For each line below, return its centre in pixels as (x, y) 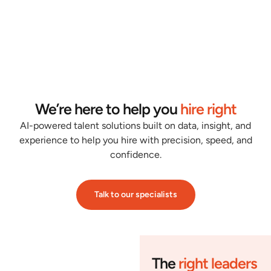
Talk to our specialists (135, 195)
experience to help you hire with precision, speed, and (135, 140)
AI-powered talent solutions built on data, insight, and (135, 125)
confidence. (135, 154)
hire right (208, 109)
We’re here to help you (107, 109)
